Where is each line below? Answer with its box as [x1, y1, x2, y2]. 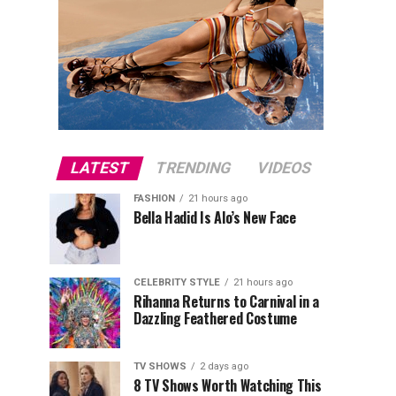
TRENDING [153, 159, 233, 177]
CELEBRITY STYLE [133, 277, 220, 288]
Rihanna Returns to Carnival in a [133, 291, 319, 312]
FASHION [133, 193, 175, 204]
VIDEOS [255, 159, 314, 177]
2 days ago [200, 361, 248, 372]
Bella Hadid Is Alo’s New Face [133, 207, 296, 228]
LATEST [68, 159, 132, 177]
